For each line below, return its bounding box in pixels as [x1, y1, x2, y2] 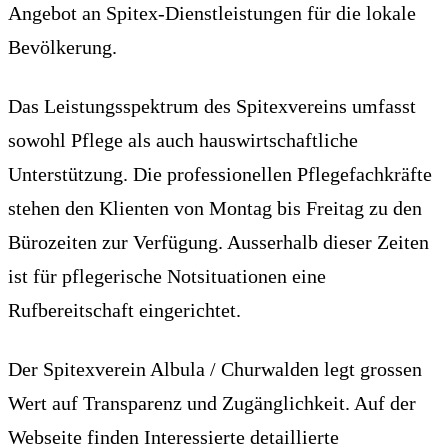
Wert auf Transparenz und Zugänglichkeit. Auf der [8, 391, 416, 414]
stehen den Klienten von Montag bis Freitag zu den [8, 196, 422, 219]
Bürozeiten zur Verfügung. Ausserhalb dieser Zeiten [8, 230, 429, 253]
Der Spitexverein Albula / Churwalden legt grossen [8, 357, 422, 380]
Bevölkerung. [8, 35, 117, 58]
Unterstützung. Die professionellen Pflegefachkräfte [8, 162, 432, 185]
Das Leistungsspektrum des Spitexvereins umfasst [8, 94, 416, 117]
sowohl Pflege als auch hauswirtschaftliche [8, 128, 358, 151]
